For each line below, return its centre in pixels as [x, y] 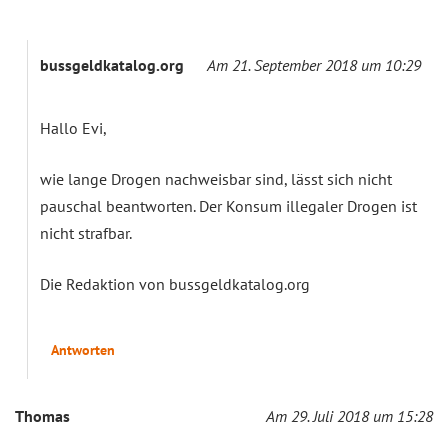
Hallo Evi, [73, 127]
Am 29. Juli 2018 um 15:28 [349, 415]
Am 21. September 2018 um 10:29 [314, 64]
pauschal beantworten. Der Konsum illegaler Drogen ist [228, 205]
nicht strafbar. [86, 232]
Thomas [42, 415]
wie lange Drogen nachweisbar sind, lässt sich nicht [216, 178]
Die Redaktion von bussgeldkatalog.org [175, 283]
